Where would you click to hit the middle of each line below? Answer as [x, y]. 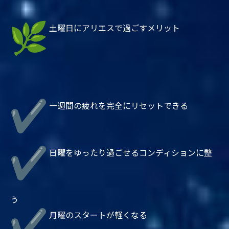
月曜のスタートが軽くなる [97, 214]
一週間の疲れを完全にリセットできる [118, 105]
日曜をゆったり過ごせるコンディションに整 [130, 152]
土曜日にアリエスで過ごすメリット [113, 27]
